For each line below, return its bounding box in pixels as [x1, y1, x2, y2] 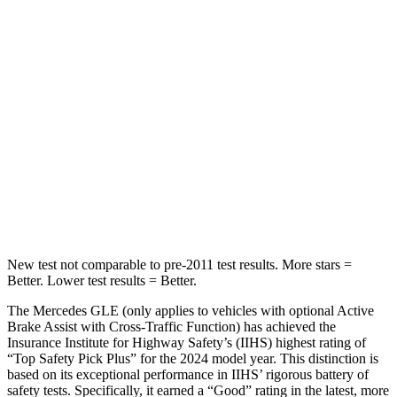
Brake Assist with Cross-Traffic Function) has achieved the [7, 318, 336, 334]
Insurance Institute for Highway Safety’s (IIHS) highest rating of [7, 334, 366, 350]
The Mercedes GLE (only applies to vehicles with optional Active [7, 302, 374, 318]
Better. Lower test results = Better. [7, 272, 197, 288]
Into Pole [231, 37, 275, 51]
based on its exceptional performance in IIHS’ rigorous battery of [7, 366, 369, 382]
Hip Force [113, 200, 161, 214]
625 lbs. [264, 200, 303, 214]
